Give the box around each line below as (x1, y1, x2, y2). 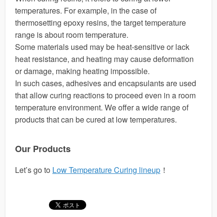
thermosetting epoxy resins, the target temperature (15, 17, 186, 28)
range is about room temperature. (15, 29, 128, 40)
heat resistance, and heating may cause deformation (15, 53, 194, 64)
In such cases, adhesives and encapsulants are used (15, 77, 196, 89)
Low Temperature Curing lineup (52, 164, 160, 175)
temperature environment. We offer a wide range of (15, 102, 188, 113)
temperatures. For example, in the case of (15, 5, 156, 16)
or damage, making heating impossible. (15, 65, 150, 77)
